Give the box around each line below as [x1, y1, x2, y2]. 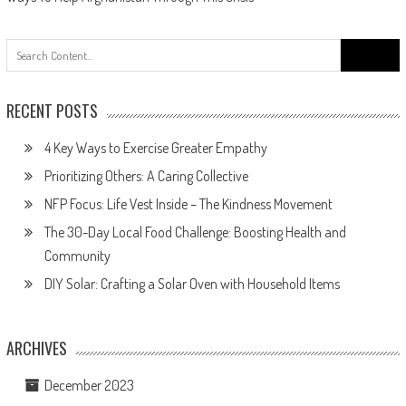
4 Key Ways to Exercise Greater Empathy [43, 139, 267, 157]
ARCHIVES [5, 336, 67, 360]
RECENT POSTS [5, 99, 98, 122]
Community [43, 246, 111, 265]
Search [340, 39, 379, 56]
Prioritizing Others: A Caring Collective [43, 167, 248, 185]
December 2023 [43, 376, 134, 394]
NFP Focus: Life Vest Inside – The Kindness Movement [43, 195, 333, 213]
